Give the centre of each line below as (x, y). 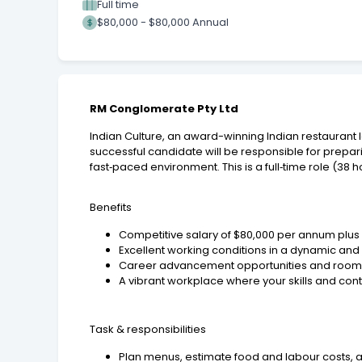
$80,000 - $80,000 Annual (163, 22)
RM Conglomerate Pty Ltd (164, 108)
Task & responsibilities (148, 329)
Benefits (111, 207)
